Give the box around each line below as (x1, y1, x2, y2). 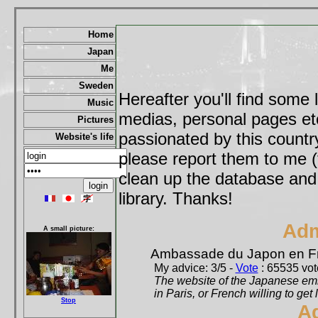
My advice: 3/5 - (153, 262, 236, 274)
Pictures (77, 114, 114, 125)
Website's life (55, 131, 114, 142)
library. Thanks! (118, 189, 233, 208)
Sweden (78, 79, 114, 91)
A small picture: (43, 224, 94, 232)
